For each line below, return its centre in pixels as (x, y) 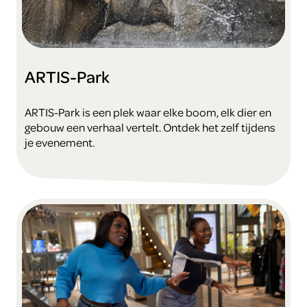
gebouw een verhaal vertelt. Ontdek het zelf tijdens (150, 127)
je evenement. (60, 143)
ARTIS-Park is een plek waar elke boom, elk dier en (148, 112)
